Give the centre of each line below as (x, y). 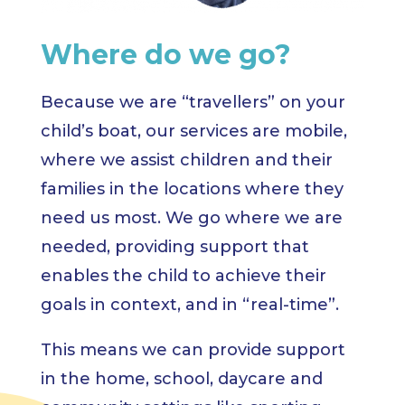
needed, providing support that (174, 247)
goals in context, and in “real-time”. (189, 305)
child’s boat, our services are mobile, (193, 132)
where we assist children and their (186, 160)
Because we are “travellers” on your (193, 103)
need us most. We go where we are (191, 218)
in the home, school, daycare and (181, 379)
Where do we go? (165, 55)
